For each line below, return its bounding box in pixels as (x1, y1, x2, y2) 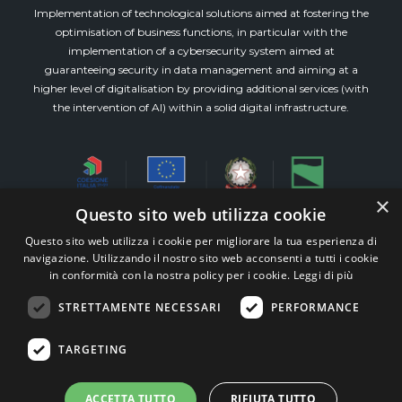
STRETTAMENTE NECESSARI (58, 299, 222, 315)
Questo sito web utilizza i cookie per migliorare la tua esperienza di (25, 233, 377, 249)
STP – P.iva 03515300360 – (58, 283, 238, 300)
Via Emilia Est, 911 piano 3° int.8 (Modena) (63, 236, 339, 253)
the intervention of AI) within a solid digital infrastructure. (53, 100, 349, 114)
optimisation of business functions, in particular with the (55, 25, 347, 39)
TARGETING (58, 341, 127, 357)
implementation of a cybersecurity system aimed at (67, 44, 335, 57)
